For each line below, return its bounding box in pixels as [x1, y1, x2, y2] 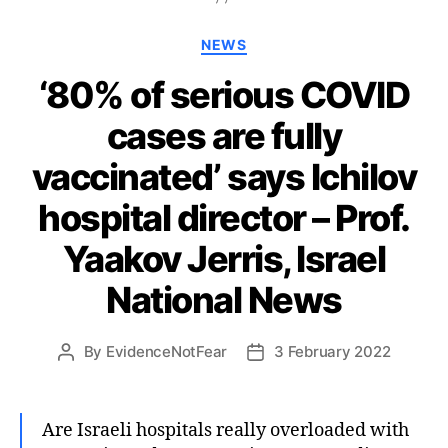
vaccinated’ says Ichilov [31, 154, 417, 199]
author [64, 364, 112, 384]
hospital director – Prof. [38, 195, 410, 240]
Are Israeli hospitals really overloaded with [42, 418, 409, 442]
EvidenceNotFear [105, 341, 228, 361]
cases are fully [106, 113, 342, 158]
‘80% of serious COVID [38, 72, 410, 117]
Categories [223, 30, 313, 51]
